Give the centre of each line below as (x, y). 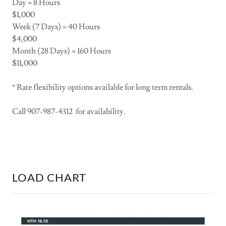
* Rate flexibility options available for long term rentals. (103, 87)
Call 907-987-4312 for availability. (70, 111)
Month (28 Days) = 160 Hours (62, 51)
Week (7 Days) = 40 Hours (56, 27)
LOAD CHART (49, 177)
